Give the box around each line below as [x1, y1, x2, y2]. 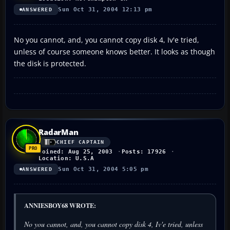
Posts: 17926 [121, 148, 166, 155]
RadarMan [39, 126, 79, 137]
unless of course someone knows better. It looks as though [14, 46, 215, 56]
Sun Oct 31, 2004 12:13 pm [58, 6, 152, 13]
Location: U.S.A [39, 155, 94, 162]
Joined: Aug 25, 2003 [39, 148, 113, 155]
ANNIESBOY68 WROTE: [24, 200, 96, 210]
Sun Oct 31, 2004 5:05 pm [58, 165, 149, 172]
